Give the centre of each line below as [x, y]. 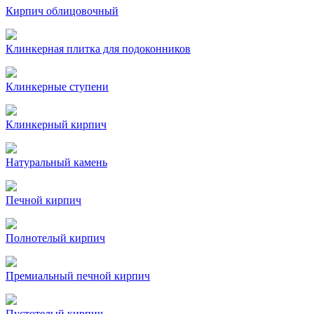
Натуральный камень [56, 162]
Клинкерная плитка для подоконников [98, 49]
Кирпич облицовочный [62, 11]
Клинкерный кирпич [56, 124]
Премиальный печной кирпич [78, 276]
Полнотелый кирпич [55, 238]
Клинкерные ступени [57, 87]
